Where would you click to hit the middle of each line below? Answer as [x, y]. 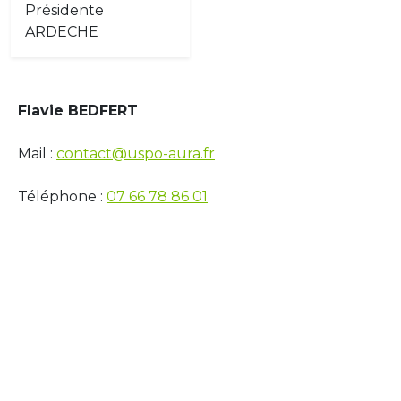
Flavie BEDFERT [78, 110]
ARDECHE [62, 31]
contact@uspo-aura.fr [136, 153]
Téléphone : [62, 196]
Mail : [37, 153]
